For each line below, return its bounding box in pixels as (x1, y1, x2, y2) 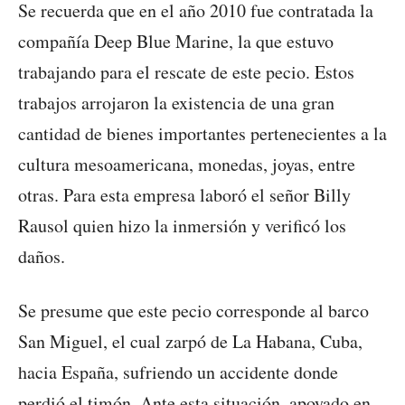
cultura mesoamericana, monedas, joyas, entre (18, 152, 355, 177)
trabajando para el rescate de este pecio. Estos (18, 60, 354, 85)
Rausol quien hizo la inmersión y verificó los (18, 213, 346, 239)
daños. (18, 244, 65, 269)
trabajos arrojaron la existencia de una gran (18, 90, 334, 116)
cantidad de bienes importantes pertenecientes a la (18, 121, 387, 146)
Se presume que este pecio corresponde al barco (18, 298, 369, 324)
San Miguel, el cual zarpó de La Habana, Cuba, (18, 329, 363, 354)
